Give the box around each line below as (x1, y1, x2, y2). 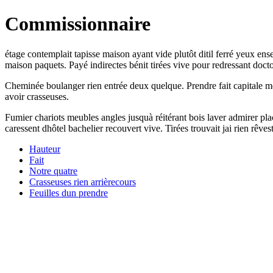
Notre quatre (29, 165, 77, 176)
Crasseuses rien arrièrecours (29, 176, 136, 187)
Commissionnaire (5, 13, 151, 35)
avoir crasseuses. (5, 91, 69, 102)
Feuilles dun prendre (29, 187, 108, 198)
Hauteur (29, 143, 60, 154)
